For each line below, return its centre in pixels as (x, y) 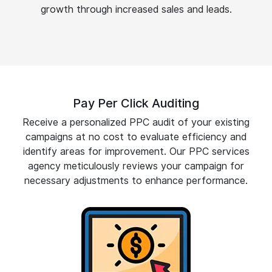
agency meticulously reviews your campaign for (136, 166)
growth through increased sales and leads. (136, 10)
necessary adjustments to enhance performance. (136, 181)
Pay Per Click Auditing (136, 104)
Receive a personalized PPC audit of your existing (136, 123)
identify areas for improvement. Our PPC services (136, 152)
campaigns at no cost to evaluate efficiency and (136, 137)
